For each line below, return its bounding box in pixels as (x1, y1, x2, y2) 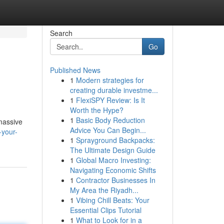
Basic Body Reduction (75, 115, 145, 125)
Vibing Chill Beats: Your (75, 195, 149, 205)
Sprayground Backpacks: (75, 135, 155, 145)
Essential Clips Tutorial (69, 205, 141, 215)
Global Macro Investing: (75, 155, 151, 165)
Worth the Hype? (69, 105, 123, 115)
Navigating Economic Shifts (69, 165, 156, 175)
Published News (49, 65, 100, 75)
